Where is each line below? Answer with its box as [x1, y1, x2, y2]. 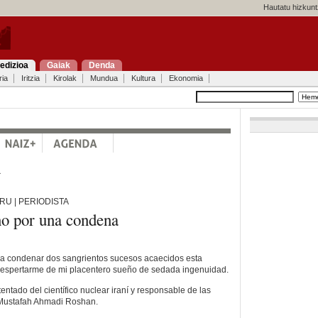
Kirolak [53, 74, 77, 82]
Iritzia [21, 74, 40, 82]
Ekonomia [168, 74, 203, 82]
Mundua [89, 74, 118, 82]
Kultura [131, 74, 155, 82]
